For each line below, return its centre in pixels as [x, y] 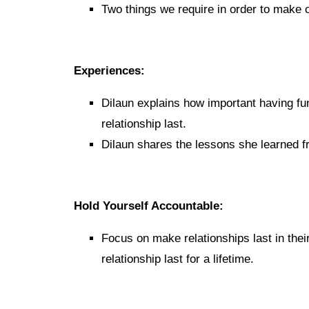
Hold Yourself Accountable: [149, 206]
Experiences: [109, 71]
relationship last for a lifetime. [178, 259]
